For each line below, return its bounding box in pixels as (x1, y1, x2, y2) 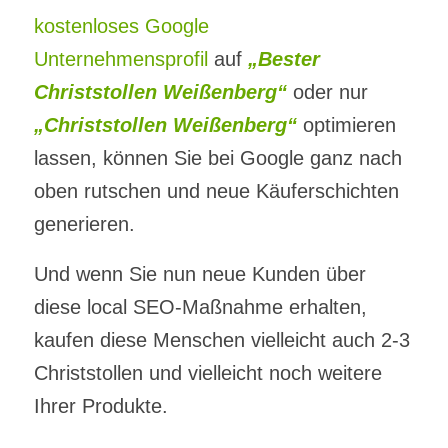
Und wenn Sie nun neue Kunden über (33, 262, 366, 285)
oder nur (286, 80, 368, 103)
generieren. (33, 212, 135, 235)
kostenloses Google (33, 14, 209, 37)
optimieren (296, 113, 396, 136)
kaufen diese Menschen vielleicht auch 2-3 (33, 328, 410, 351)
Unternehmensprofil (33, 47, 208, 70)
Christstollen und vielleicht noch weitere (33, 361, 382, 384)
